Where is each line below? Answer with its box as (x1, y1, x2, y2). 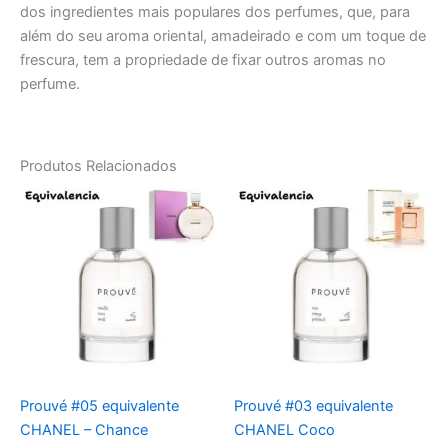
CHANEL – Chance (20, 421, 148, 440)
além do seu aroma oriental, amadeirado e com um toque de (20, 27, 426, 46)
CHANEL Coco (234, 421, 335, 440)
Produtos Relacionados (20, 157, 177, 176)
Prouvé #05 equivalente (20, 397, 179, 416)
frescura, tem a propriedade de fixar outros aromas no (20, 51, 386, 70)
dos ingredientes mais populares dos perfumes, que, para (20, 3, 410, 22)
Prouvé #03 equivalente (234, 397, 393, 416)
